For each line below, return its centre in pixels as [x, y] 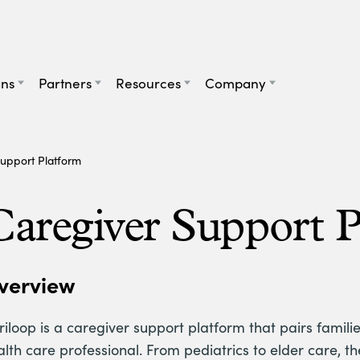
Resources [148, 83]
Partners [65, 83]
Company [235, 83]
